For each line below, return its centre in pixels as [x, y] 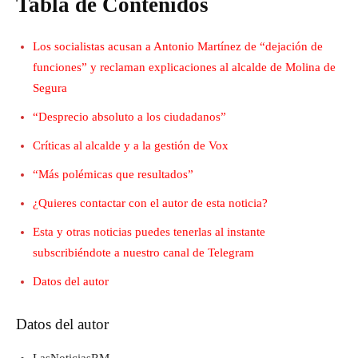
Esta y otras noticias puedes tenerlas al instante [149, 232]
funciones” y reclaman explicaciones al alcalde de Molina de [184, 68]
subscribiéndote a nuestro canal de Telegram [143, 253]
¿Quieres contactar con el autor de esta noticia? [150, 203]
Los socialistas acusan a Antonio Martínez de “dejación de [178, 47]
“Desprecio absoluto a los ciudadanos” [129, 117]
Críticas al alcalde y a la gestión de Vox [131, 146]
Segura [50, 88]
